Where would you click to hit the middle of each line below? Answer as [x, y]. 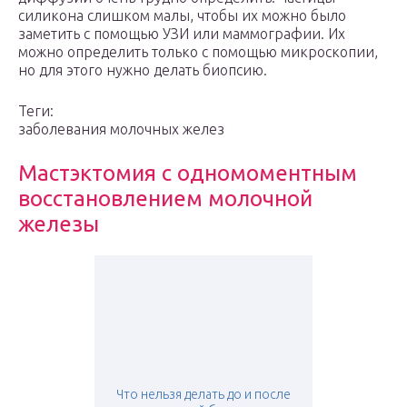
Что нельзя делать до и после [203, 395]
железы [59, 224]
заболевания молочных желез [121, 129]
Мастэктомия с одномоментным [188, 174]
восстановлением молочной [165, 199]
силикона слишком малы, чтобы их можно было [182, 16]
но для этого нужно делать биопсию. [143, 70]
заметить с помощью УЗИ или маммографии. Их [182, 34]
